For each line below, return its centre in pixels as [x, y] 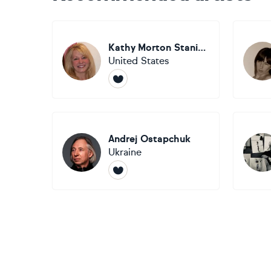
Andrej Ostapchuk [149, 139]
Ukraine [125, 152]
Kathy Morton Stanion [202, 47]
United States [139, 61]
